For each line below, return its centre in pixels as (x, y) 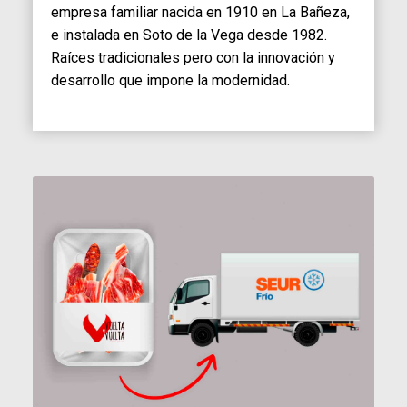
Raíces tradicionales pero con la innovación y (193, 57)
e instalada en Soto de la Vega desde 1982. (189, 35)
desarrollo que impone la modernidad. (170, 80)
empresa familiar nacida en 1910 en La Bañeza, (200, 12)
